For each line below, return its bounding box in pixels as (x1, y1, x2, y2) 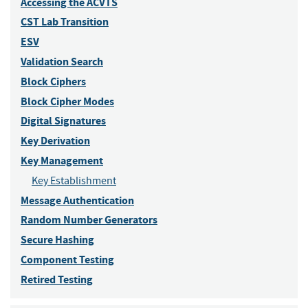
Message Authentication (21, 192, 134, 208)
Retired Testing (21, 272, 93, 287)
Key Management (21, 153, 103, 168)
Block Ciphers (21, 74, 86, 89)
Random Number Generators (21, 212, 157, 228)
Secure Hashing (21, 232, 94, 247)
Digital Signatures (21, 113, 106, 129)
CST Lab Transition (21, 14, 109, 30)
